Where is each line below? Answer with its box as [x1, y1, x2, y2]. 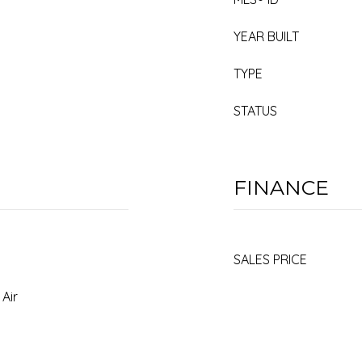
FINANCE [234, 175, 329, 200]
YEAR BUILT [234, 28, 299, 44]
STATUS [234, 103, 277, 119]
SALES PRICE [234, 251, 307, 267]
